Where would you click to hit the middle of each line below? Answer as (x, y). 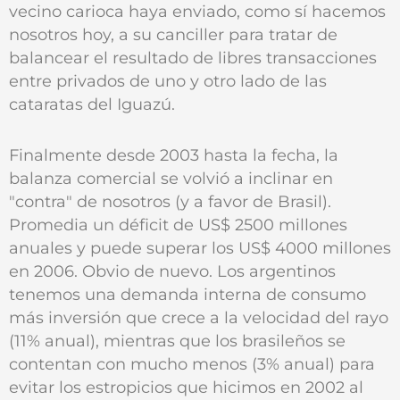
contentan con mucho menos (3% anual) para (192, 363)
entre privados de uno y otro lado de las (168, 80)
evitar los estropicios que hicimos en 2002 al (186, 387)
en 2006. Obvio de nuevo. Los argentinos (172, 271)
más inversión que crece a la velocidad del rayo (199, 317)
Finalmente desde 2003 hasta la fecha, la (174, 154)
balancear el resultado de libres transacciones (193, 57)
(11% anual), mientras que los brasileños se (177, 340)
